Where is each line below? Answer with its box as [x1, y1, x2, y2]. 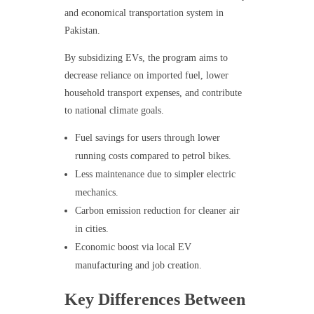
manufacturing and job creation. [75, 259, 203, 271]
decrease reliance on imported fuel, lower [64, 69, 228, 81]
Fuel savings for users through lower [75, 132, 221, 143]
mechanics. [75, 186, 119, 198]
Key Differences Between [64, 289, 245, 308]
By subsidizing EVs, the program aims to [64, 52, 228, 63]
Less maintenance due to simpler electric [75, 168, 236, 179]
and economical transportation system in [64, 7, 224, 18]
